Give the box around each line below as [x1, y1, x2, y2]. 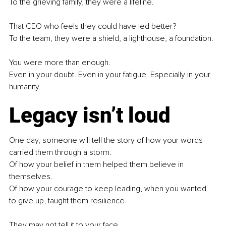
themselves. [9, 172, 52, 182]
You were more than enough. [9, 58, 112, 68]
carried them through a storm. [9, 147, 111, 158]
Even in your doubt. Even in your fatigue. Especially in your [9, 70, 212, 80]
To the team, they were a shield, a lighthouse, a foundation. [9, 33, 213, 44]
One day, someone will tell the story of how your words [9, 135, 205, 146]
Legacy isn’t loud [9, 103, 171, 128]
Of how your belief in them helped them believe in [9, 159, 186, 170]
